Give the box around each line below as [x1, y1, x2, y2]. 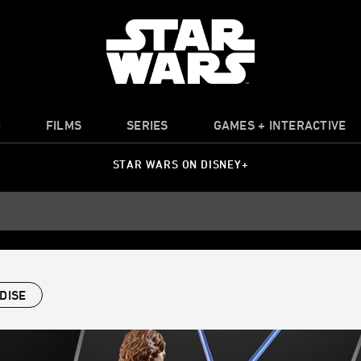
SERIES [127, 118, 168, 132]
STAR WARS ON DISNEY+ [112, 157, 249, 172]
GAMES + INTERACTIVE [213, 118, 346, 132]
